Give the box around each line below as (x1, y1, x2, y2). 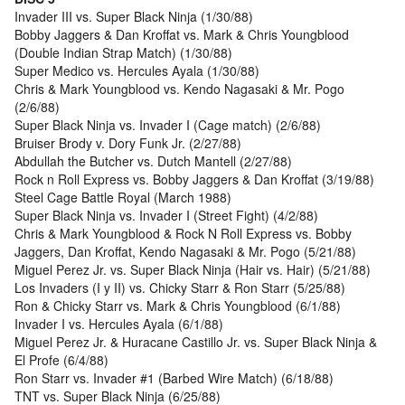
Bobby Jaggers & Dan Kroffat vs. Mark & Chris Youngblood (14, 25, 349, 44)
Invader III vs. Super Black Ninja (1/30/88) (14, 7, 253, 26)
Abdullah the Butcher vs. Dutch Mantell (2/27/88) (14, 152, 292, 171)
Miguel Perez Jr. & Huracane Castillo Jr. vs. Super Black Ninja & (14, 333, 377, 352)
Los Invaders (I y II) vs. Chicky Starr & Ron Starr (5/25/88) (14, 278, 345, 297)
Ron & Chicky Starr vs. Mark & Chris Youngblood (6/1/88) (14, 297, 341, 316)
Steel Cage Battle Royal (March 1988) (14, 188, 231, 207)
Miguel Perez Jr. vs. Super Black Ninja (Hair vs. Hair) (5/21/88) (14, 260, 371, 279)
